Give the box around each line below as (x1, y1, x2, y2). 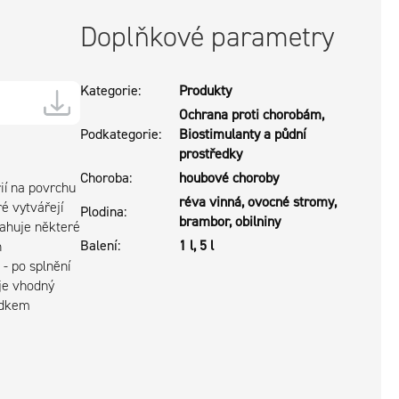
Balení (80, 236, 118, 256)
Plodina (80, 202, 125, 222)
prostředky (179, 144, 243, 164)
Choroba (80, 168, 130, 188)
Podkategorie (80, 125, 159, 144)
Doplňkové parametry (80, 18, 336, 56)
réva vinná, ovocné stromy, (179, 192, 338, 212)
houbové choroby (179, 168, 280, 188)
